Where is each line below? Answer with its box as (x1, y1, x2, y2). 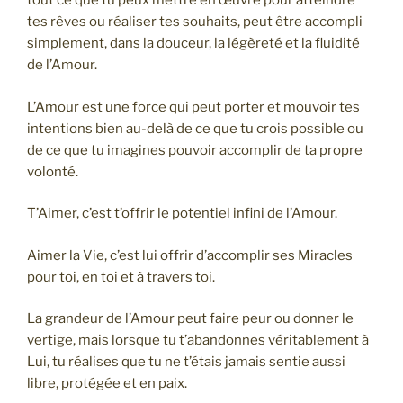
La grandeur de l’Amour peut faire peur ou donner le (27, 310, 354, 327)
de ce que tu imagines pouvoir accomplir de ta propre (27, 141, 363, 158)
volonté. (27, 163, 78, 180)
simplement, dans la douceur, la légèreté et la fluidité (27, 35, 360, 52)
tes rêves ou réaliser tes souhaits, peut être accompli (27, 13, 363, 31)
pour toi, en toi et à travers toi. (27, 268, 215, 285)
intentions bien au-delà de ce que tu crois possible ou (27, 120, 363, 137)
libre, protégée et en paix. (27, 375, 187, 392)
